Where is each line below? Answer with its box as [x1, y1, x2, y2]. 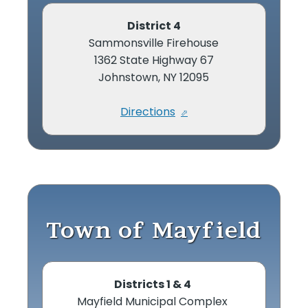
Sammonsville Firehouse [89, 34, 219, 51]
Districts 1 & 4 [113, 276, 191, 292]
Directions [120, 103, 175, 120]
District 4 [126, 17, 181, 34]
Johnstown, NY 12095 [98, 69, 210, 85]
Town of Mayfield [46, 216, 262, 243]
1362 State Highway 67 [93, 52, 214, 68]
